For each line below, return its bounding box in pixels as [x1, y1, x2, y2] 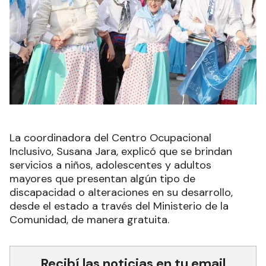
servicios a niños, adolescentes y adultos [9, 157, 211, 172]
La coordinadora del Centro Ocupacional [9, 130, 211, 145]
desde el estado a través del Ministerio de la [9, 198, 229, 213]
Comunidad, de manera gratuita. [9, 212, 169, 227]
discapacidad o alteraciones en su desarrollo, [9, 185, 233, 199]
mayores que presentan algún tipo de [9, 171, 195, 186]
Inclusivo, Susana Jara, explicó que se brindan [9, 144, 232, 159]
